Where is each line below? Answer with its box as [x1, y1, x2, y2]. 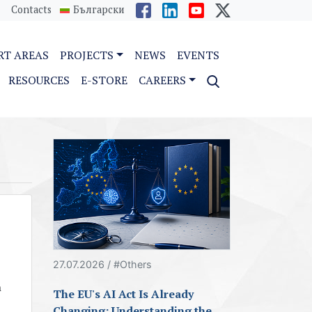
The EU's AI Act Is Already [53, 286, 194, 302]
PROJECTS [60, 47, 114, 63]
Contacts [11, 2, 52, 16]
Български [73, 2, 125, 16]
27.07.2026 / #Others [53, 258, 152, 271]
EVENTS [177, 47, 219, 63]
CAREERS [139, 72, 187, 88]
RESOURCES [8, 72, 70, 88]
